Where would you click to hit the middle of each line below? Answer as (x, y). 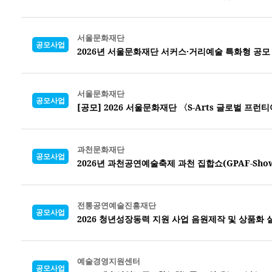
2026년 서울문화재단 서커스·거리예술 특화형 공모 (174, 51)
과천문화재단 (101, 149)
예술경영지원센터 (109, 261)
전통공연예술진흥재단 (117, 205)
